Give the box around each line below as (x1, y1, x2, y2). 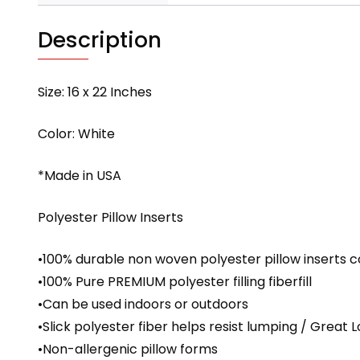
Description (38, 25, 162, 55)
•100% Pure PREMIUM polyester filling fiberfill (38, 272, 312, 292)
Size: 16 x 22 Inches (38, 83, 152, 102)
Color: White (38, 125, 115, 144)
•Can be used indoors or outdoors (38, 295, 248, 314)
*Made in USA (38, 166, 121, 186)
